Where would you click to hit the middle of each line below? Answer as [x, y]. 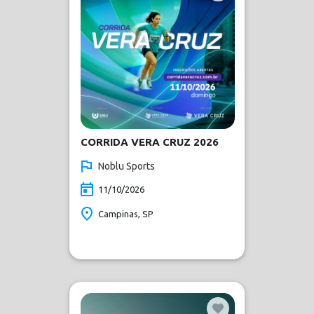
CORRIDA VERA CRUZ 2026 [150, 142]
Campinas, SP [126, 214]
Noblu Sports [127, 166]
